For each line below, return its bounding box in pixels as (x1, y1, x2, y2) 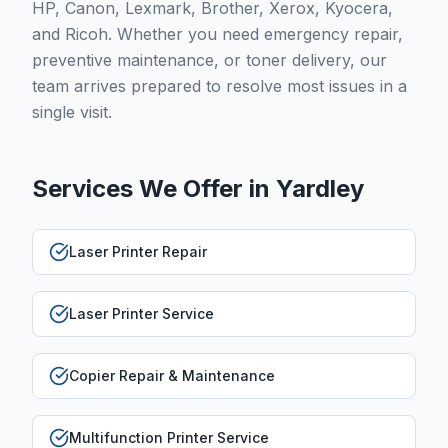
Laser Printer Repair (69, 243, 207, 260)
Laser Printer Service (69, 305, 214, 322)
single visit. (32, 102, 112, 122)
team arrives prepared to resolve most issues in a (32, 76, 407, 96)
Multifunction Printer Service (69, 429, 269, 446)
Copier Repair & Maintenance (69, 367, 275, 384)
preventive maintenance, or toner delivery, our (32, 50, 387, 70)
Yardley (276, 174, 364, 203)
